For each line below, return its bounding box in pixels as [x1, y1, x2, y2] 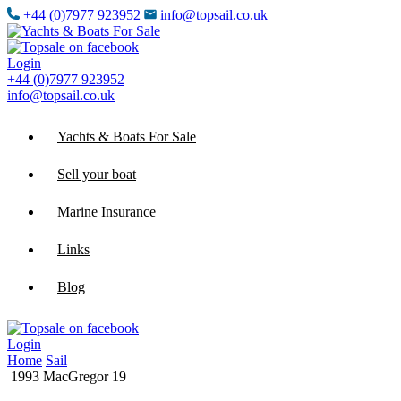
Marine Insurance [57, 204, 156, 219]
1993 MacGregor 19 [7, 369, 126, 384]
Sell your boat [57, 166, 136, 182]
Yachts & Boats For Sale [57, 129, 196, 144]
